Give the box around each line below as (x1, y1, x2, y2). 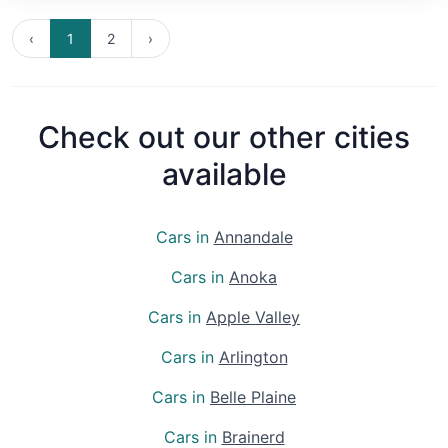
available (161, 155, 287, 192)
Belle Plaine (210, 386, 296, 407)
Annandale (213, 226, 293, 247)
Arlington (218, 346, 288, 367)
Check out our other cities (38, 118, 410, 155)
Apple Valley (206, 306, 300, 327)
